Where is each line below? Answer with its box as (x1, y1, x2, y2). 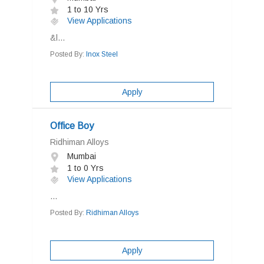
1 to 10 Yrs (65, 5, 108, 14)
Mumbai (65, 151, 96, 161)
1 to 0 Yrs (65, 163, 104, 173)
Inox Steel (86, 50, 118, 58)
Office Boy (50, 121, 94, 131)
